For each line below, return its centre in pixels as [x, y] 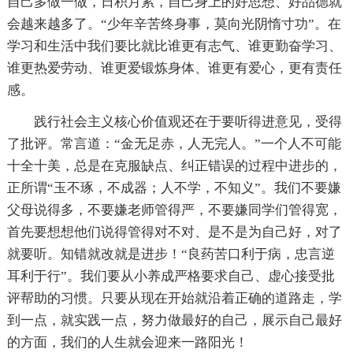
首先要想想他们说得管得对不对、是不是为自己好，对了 [174, 232]
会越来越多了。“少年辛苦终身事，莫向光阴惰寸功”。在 [174, 24]
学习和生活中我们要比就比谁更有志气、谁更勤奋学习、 [174, 46]
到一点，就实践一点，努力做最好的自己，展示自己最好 [174, 321]
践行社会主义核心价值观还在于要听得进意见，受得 [188, 122]
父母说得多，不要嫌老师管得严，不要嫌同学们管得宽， [174, 210]
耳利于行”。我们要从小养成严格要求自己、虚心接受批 [171, 277]
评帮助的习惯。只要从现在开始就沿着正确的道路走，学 [174, 299]
